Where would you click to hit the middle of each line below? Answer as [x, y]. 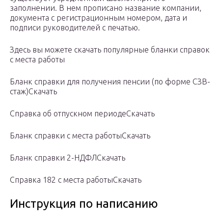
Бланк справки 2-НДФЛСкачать [68, 158]
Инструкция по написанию [84, 204]
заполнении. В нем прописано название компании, [106, 8]
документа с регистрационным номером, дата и [98, 18]
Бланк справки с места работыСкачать [80, 136]
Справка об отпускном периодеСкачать [82, 114]
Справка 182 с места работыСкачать [76, 180]
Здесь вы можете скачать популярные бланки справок [110, 50]
